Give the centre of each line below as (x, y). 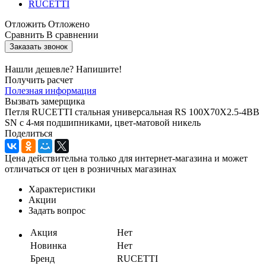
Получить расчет (39, 80)
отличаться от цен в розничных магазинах (91, 169)
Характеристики (62, 189)
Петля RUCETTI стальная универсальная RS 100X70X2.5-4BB (132, 112)
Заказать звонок (39, 46)
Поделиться (28, 133)
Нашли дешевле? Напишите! (63, 69)
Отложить (25, 24)
